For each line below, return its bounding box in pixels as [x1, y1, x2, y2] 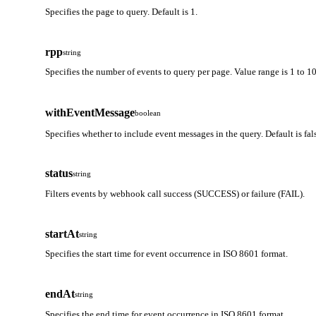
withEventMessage [45, 106, 135, 119]
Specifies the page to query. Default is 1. [45, 6, 197, 17]
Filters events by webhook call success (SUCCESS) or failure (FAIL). [45, 188, 305, 199]
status [45, 167, 73, 180]
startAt [45, 227, 79, 240]
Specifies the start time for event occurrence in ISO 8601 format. [45, 248, 288, 260]
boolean [135, 108, 161, 117]
